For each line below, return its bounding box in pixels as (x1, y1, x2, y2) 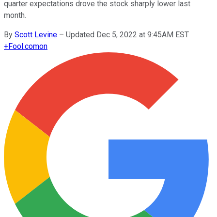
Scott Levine (15, 30, 57, 39)
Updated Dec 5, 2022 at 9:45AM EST (66, 30, 189, 39)
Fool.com (8, 41, 39, 51)
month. (4, 10, 26, 20)
